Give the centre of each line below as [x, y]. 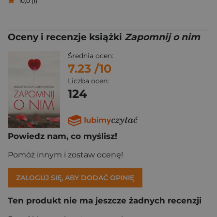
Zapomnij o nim [162, 37]
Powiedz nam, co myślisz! [62, 136]
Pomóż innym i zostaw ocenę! [65, 155]
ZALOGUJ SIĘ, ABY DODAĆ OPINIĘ [75, 178]
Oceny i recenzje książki [66, 37]
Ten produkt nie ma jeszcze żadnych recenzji [105, 200]
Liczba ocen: [88, 81]
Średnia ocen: [91, 56]
